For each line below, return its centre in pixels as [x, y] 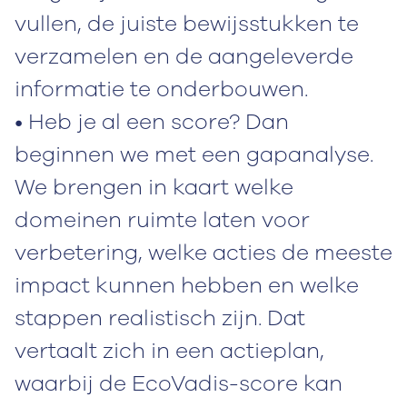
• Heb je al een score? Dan [152, 121]
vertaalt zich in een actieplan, [169, 350]
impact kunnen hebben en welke [187, 285]
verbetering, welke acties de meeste [203, 252]
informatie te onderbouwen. [161, 89]
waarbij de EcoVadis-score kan [179, 383]
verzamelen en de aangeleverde [184, 56]
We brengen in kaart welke [154, 187]
